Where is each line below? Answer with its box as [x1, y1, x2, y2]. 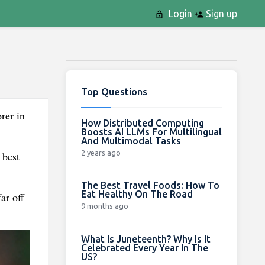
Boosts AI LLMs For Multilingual [80, 126, 222, 137]
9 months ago [80, 201, 128, 210]
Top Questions [80, 85, 147, 97]
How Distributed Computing [80, 117, 204, 128]
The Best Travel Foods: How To [80, 179, 219, 190]
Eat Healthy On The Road [80, 188, 193, 199]
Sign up [203, 8, 237, 19]
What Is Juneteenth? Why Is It [80, 233, 211, 244]
